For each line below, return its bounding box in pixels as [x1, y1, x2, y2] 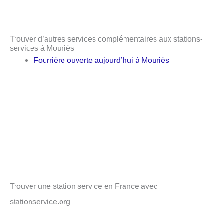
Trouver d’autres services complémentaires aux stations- [10, 34, 202, 43]
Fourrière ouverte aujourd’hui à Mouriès [33, 55, 170, 64]
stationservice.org [10, 197, 70, 206]
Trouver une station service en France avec [10, 182, 157, 191]
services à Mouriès [10, 43, 74, 52]
